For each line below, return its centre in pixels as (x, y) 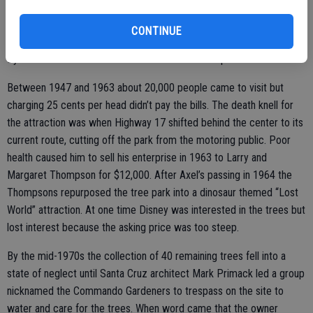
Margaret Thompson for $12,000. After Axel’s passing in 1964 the (150, 175)
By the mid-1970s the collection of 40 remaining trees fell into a (146, 256)
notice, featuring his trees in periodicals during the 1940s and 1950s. (156, 42)
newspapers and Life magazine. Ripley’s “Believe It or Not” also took (156, 24)
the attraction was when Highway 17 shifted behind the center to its (155, 123)
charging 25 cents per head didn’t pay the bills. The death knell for (150, 105)
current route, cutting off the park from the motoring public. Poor (149, 140)
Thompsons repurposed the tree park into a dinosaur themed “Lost (153, 193)
